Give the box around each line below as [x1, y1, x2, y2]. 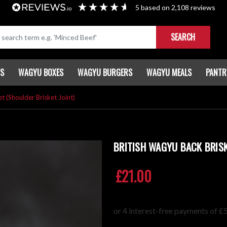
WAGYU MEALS [146, 66, 192, 79]
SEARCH [171, 31, 195, 44]
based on [140, 3, 171, 12]
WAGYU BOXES [18, 66, 63, 79]
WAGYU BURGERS [78, 66, 132, 79]
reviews [188, 3, 215, 12]
